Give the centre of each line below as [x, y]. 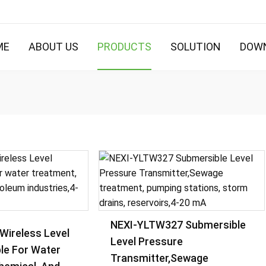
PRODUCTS [124, 47]
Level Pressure [147, 241]
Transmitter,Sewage [160, 258]
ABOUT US [53, 47]
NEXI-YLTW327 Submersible [178, 225]
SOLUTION [196, 47]
